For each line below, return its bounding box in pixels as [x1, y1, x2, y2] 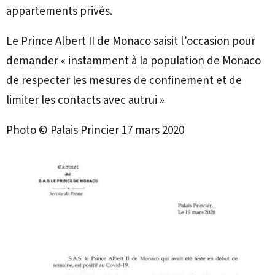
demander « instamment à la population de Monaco [6, 53, 261, 70]
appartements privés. [6, 3, 112, 20]
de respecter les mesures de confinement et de [6, 72, 242, 90]
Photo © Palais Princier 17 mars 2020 [6, 122, 184, 139]
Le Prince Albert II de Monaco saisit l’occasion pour [6, 33, 255, 50]
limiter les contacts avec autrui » [6, 92, 165, 109]
